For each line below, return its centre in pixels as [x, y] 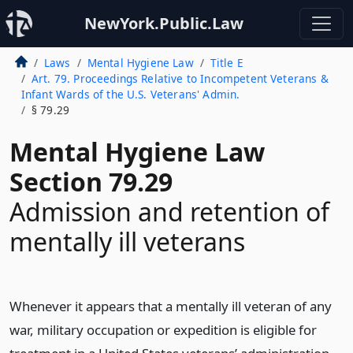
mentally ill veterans [127, 242]
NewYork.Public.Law [164, 23]
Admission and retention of [169, 212]
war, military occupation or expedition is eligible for [163, 330]
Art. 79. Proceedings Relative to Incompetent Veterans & [180, 78]
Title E [227, 63]
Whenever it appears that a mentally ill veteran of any [171, 306]
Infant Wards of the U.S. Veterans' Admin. [130, 94]
